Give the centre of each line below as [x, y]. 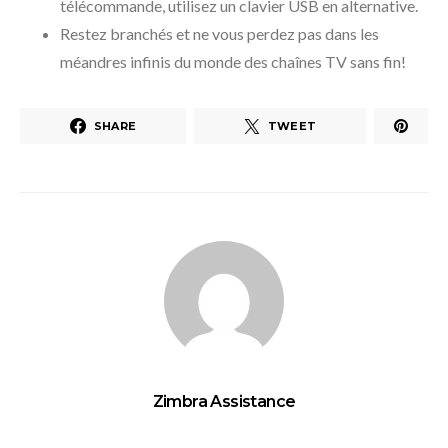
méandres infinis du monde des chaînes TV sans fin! [233, 62]
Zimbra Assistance [224, 402]
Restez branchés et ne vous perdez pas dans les [219, 34]
